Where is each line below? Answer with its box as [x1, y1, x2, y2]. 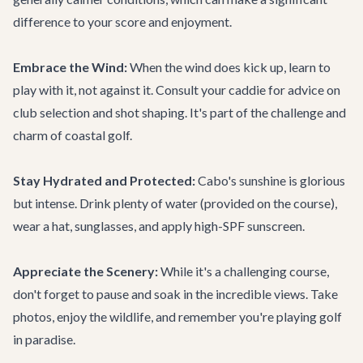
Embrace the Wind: [13, 59, 127, 75]
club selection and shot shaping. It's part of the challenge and [13, 105, 346, 120]
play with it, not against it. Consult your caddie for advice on [13, 82, 340, 97]
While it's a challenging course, [158, 263, 329, 279]
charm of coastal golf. [13, 127, 132, 143]
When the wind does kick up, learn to [127, 59, 331, 75]
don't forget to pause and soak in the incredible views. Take [13, 286, 338, 301]
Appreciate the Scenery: [13, 263, 158, 279]
